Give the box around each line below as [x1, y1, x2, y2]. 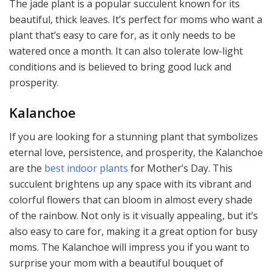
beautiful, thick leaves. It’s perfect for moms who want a [9, 13, 262, 27]
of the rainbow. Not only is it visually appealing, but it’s [9, 208, 258, 222]
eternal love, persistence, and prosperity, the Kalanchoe [9, 145, 263, 159]
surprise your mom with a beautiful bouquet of [9, 256, 223, 270]
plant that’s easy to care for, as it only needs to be [9, 29, 236, 42]
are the [9, 161, 44, 175]
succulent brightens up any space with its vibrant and [9, 177, 251, 191]
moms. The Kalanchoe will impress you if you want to [9, 240, 250, 254]
